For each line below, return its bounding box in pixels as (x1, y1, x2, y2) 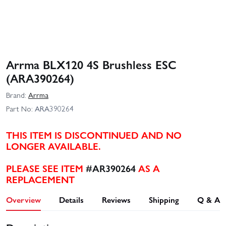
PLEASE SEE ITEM (6, 160, 86, 175)
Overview (6, 193, 41, 205)
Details (59, 193, 84, 205)
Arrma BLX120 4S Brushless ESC (6, 55, 177, 73)
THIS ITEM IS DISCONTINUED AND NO (6, 127, 182, 142)
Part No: (6, 103, 33, 115)
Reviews (102, 193, 131, 205)
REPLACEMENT (6, 172, 75, 186)
